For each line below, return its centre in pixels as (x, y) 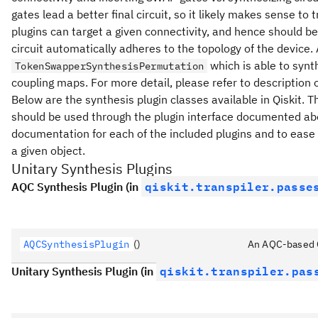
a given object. (48, 150)
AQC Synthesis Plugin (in (76, 187)
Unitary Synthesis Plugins (92, 169)
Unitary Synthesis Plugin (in (84, 271)
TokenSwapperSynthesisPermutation (110, 66)
